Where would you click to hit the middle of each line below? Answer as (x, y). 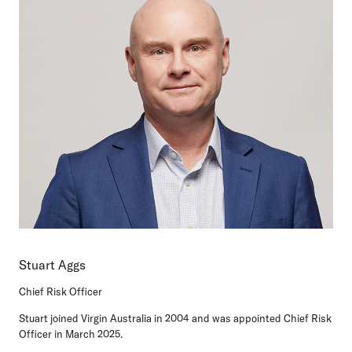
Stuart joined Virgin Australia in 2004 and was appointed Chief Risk (175, 319)
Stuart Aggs (52, 265)
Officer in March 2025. (71, 334)
